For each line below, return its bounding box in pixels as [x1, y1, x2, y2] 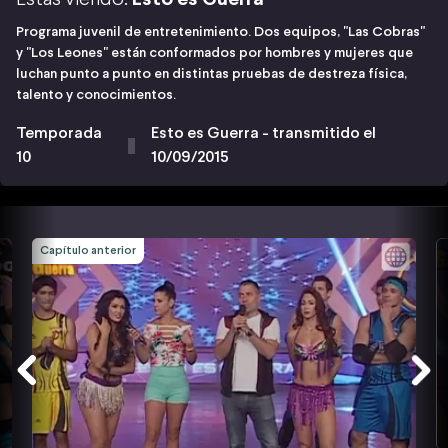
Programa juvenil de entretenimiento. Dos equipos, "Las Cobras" [16, 25, 425, 39]
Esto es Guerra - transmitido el [150, 125, 376, 141]
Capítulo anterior [40, 244, 136, 257]
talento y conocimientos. [16, 88, 176, 102]
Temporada [16, 125, 102, 141]
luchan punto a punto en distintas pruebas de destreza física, [16, 67, 407, 81]
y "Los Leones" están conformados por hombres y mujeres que [16, 46, 413, 60]
